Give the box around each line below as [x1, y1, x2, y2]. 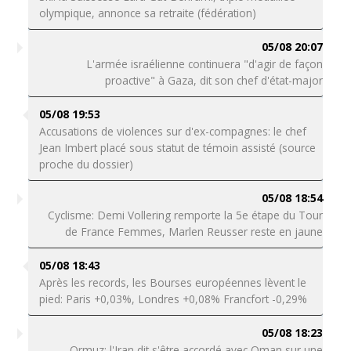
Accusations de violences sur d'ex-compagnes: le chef [38, 124, 306, 139]
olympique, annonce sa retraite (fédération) [38, 5, 256, 20]
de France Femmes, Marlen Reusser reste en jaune [65, 224, 324, 239]
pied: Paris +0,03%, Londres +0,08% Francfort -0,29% [38, 291, 313, 306]
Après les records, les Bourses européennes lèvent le [38, 275, 306, 290]
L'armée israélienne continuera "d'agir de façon [86, 56, 324, 71]
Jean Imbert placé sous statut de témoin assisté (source [38, 140, 316, 155]
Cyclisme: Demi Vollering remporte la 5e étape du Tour [48, 208, 324, 223]
